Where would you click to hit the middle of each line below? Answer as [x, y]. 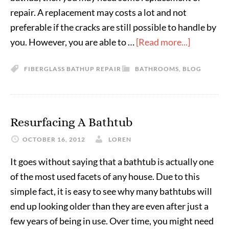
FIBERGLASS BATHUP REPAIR [73, 69]
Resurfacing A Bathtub [71, 122]
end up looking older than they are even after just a [109, 206]
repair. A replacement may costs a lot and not [98, 12]
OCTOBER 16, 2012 [54, 139]
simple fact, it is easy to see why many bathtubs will [111, 191]
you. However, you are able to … [73, 42]
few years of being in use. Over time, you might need [112, 221]
